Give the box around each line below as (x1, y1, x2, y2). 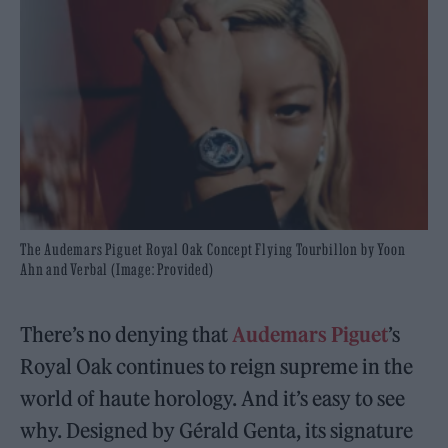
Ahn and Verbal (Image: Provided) (20, 259, 214, 278)
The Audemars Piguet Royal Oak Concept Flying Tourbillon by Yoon (20, 239, 406, 258)
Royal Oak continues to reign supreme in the (20, 353, 414, 379)
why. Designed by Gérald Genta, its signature (20, 417, 414, 443)
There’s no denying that (20, 321, 233, 347)
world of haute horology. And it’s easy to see (20, 385, 406, 411)
